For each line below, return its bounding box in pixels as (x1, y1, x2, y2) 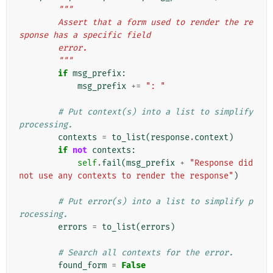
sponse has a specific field (19, 30, 151, 41)
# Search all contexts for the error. (58, 247, 233, 258)
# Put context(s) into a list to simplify (58, 107, 253, 118)
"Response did (190, 158, 253, 169)
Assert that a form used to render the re (19, 17, 58, 28)
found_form (58, 260, 107, 271)
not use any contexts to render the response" (19, 171, 233, 182)
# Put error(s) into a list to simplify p (58, 196, 253, 207)
